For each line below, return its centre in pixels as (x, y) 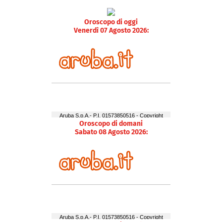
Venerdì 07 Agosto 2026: (111, 30)
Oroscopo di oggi (111, 22)
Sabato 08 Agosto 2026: (111, 132)
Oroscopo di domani (111, 123)
